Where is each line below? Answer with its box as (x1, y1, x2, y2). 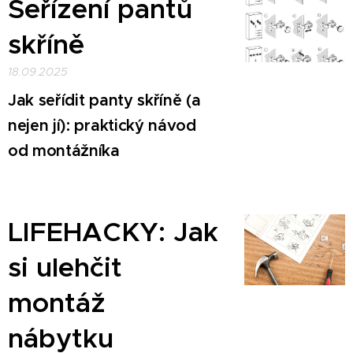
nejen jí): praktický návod (8, 116, 196, 136)
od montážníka (8, 141, 120, 161)
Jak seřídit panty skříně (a (8, 91, 201, 110)
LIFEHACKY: (8, 215, 165, 249)
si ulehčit (8, 251, 122, 284)
